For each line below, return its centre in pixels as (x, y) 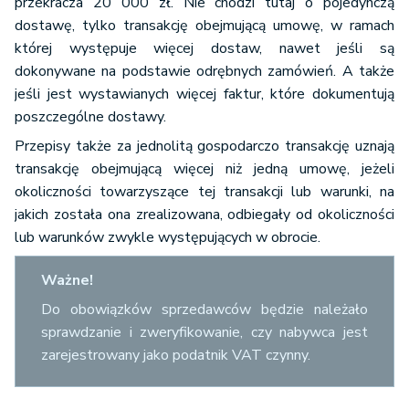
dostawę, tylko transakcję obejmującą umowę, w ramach (204, 26)
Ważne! (67, 281)
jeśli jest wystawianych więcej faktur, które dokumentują (204, 94)
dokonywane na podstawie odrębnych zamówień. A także (204, 72)
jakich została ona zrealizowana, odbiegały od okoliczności (204, 215)
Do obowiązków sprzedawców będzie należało (204, 310)
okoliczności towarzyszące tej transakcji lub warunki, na (204, 192)
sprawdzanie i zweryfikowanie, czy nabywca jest (204, 333)
